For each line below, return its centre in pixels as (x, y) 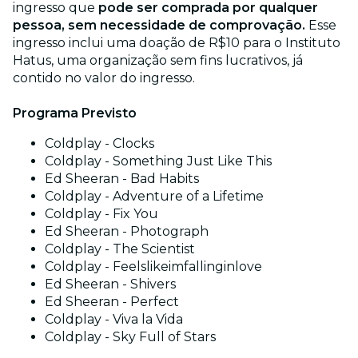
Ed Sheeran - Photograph (127, 232)
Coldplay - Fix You (101, 214)
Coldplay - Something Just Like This (158, 161)
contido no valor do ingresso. (104, 78)
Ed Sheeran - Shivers (110, 284)
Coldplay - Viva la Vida (114, 320)
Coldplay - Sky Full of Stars (130, 337)
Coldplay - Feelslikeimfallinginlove (153, 267)
